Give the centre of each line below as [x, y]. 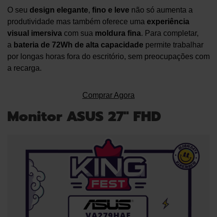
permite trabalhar [173, 45]
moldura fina [118, 33]
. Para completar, [170, 33]
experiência [168, 21]
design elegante [59, 10]
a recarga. [24, 68]
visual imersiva [35, 33]
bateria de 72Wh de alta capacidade [78, 45]
